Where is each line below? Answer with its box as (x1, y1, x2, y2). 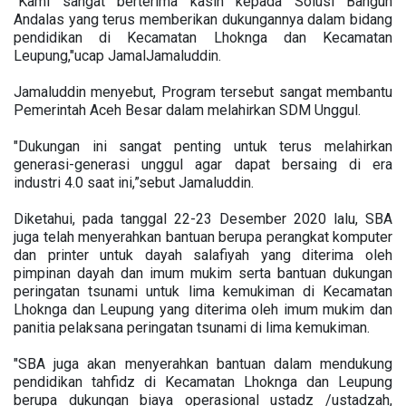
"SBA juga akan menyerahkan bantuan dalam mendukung (14, 355, 392, 372)
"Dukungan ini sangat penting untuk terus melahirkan (14, 138, 392, 155)
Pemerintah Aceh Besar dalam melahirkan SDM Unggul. (14, 101, 364, 119)
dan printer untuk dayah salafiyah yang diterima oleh (14, 246, 392, 264)
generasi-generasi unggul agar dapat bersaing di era (14, 156, 392, 173)
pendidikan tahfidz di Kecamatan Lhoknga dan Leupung (14, 373, 392, 391)
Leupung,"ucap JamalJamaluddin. (14, 47, 221, 64)
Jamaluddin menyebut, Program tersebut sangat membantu (14, 83, 392, 101)
